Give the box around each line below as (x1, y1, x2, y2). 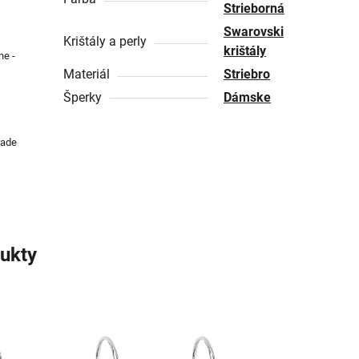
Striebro (224, 66, 271, 82)
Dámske (224, 89, 272, 105)
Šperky (63, 89, 103, 105)
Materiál (63, 66, 111, 82)
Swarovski (224, 23, 284, 39)
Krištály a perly (63, 33, 147, 49)
